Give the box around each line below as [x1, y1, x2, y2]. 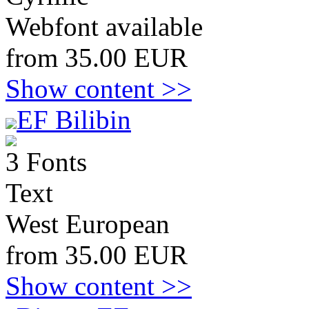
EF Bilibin [17, 105, 131, 134]
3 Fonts [6, 147, 87, 177]
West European [6, 209, 170, 239]
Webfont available [6, 12, 203, 41]
